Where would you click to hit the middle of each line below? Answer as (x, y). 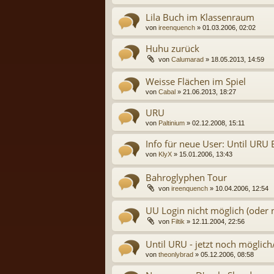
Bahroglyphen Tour (186, 177)
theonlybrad (176, 254)
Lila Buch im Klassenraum (200, 17)
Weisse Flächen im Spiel (196, 82)
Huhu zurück (172, 48)
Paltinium (172, 123)
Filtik (178, 222)
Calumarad (187, 59)
